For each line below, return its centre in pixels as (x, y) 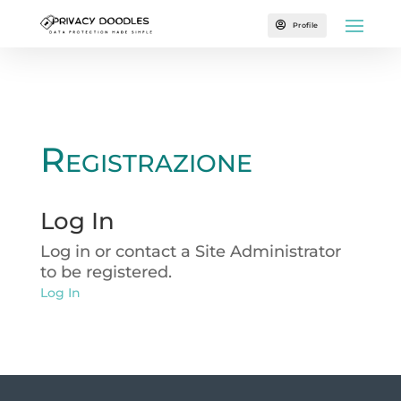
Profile (306, 25)
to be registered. (106, 272)
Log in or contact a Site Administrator (190, 252)
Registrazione (146, 160)
